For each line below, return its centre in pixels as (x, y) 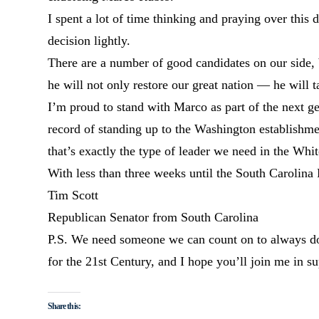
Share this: (64, 306)
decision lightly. (89, 41)
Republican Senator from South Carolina (153, 218)
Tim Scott (73, 195)
